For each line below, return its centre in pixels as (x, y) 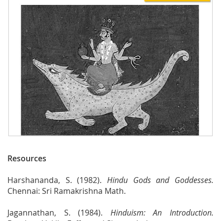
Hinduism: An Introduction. (162, 212)
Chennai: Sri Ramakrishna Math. (67, 191)
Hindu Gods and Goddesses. (160, 180)
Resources (27, 158)
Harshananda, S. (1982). (57, 180)
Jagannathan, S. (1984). (59, 212)
